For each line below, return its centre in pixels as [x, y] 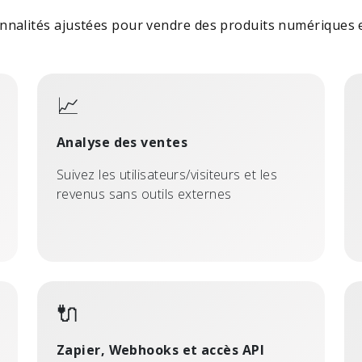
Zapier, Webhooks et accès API [161, 350]
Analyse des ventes [122, 142]
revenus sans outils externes [144, 194]
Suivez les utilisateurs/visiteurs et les [167, 175]
